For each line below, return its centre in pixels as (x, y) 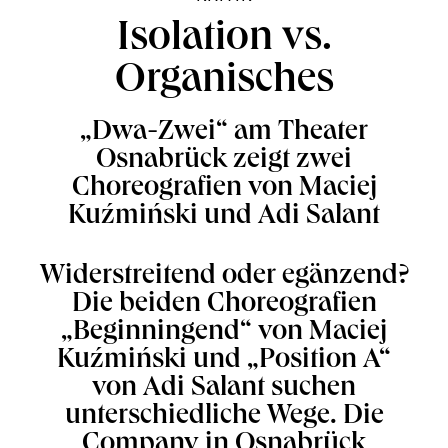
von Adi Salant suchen (224, 390)
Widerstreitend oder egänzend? (224, 278)
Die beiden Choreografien (224, 306)
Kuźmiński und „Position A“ (224, 362)
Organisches (224, 83)
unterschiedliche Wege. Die (224, 418)
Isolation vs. (224, 41)
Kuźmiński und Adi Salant (224, 218)
